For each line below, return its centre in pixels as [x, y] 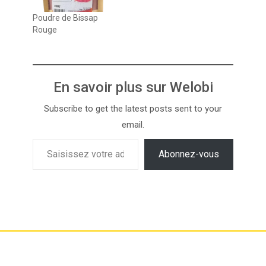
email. [133, 125]
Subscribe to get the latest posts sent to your [133, 109]
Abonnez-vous [189, 154]
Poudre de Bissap [65, 18]
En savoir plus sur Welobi [133, 88]
